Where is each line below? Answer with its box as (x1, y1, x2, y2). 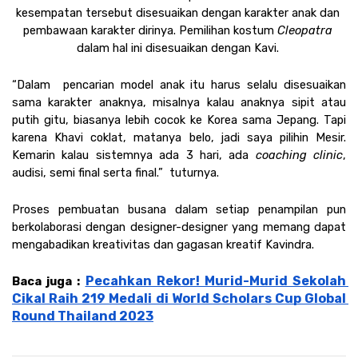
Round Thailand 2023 (12, 308, 153, 324)
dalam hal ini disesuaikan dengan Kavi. (76, 40, 282, 55)
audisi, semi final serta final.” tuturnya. (12, 165, 222, 180)
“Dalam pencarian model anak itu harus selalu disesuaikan (12, 77, 346, 92)
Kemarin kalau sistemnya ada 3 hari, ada (12, 147, 256, 162)
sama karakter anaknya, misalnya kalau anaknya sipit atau (12, 94, 346, 109)
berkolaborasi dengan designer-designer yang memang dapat (12, 219, 346, 234)
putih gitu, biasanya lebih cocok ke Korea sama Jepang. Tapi (12, 112, 346, 127)
